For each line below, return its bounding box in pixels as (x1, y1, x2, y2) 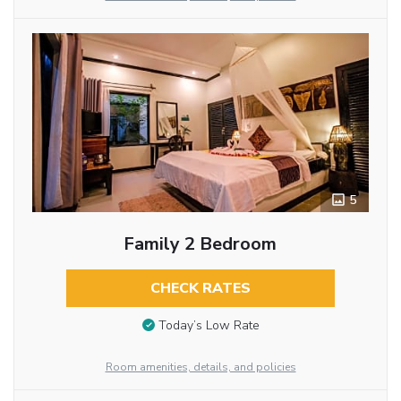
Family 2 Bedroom (124, 232, 277, 257)
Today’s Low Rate (158, 317, 260, 335)
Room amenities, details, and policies (105, 360, 296, 375)
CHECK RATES (149, 278, 251, 299)
